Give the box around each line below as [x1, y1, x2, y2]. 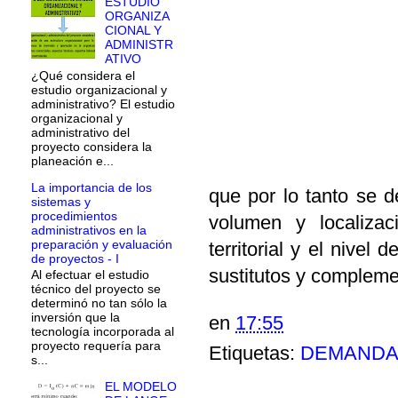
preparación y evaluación [31, 236, 172, 251]
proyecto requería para [31, 338, 161, 354]
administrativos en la [31, 222, 147, 237]
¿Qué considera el [31, 68, 135, 83]
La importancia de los [31, 179, 152, 195]
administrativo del [31, 124, 130, 139]
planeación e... [31, 153, 114, 168]
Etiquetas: [209, 341, 300, 364]
